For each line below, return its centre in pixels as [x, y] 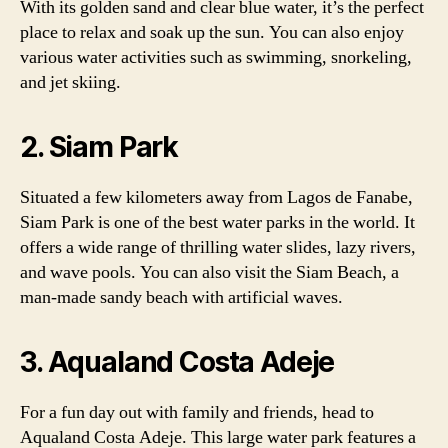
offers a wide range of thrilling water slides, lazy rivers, [218, 247]
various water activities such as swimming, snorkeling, [216, 57]
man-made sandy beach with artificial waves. [181, 297]
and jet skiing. [70, 82]
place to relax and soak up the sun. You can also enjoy [212, 32]
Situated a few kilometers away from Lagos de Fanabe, [216, 197]
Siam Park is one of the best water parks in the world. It [217, 222]
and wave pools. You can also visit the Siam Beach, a [209, 272]
